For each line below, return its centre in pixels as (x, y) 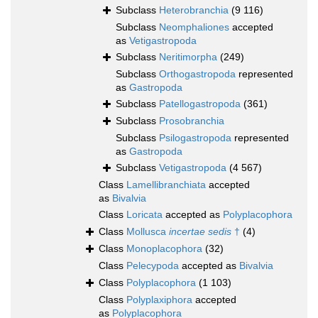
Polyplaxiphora (159, 300)
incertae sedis (200, 232)
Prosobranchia (192, 121)
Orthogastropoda (197, 74)
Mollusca (148, 232)
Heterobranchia (194, 10)
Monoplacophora (164, 249)
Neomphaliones (194, 27)
